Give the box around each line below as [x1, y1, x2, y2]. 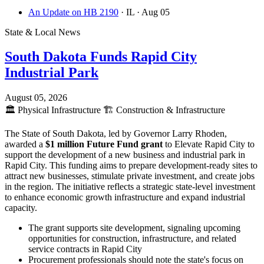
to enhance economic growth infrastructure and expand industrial [5, 192, 245, 203]
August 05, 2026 [5, 93, 67, 103]
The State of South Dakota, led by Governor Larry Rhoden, [5, 128, 227, 139]
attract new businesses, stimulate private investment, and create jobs [5, 171, 255, 181]
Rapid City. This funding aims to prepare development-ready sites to [5, 160, 258, 171]
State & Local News [5, 27, 80, 37]
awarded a [5, 139, 45, 150]
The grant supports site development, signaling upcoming [28, 223, 240, 233]
